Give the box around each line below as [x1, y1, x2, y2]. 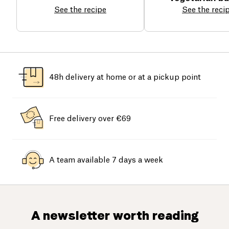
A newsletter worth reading [31, 208, 198, 223]
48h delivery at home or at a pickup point [49, 73, 201, 81]
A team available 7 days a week [49, 156, 163, 164]
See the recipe [54, 6, 106, 14]
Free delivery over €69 [49, 114, 131, 123]
